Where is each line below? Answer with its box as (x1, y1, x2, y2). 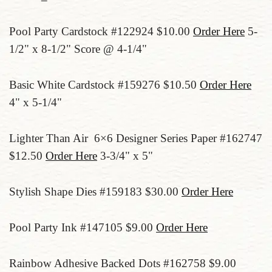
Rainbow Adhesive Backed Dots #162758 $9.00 (9, 257, 236, 270)
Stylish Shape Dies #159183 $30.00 (9, 185, 182, 198)
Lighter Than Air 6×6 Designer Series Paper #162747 (9, 132, 262, 144)
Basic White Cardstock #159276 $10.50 (9, 78, 200, 91)
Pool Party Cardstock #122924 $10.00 (9, 25, 193, 38)
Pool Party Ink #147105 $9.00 (9, 221, 156, 234)
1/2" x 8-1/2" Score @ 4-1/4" (9, 42, 147, 55)
